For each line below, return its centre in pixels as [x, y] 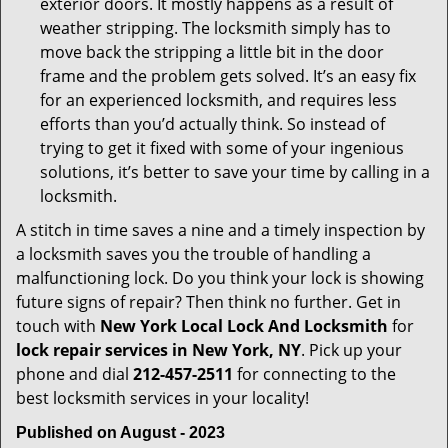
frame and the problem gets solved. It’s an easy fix [228, 76]
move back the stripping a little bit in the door [212, 52]
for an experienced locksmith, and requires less [218, 100]
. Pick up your [351, 350]
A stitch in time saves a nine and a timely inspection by [220, 230]
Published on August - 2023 [120, 432]
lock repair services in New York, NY [158, 350]
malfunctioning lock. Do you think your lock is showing [220, 278]
